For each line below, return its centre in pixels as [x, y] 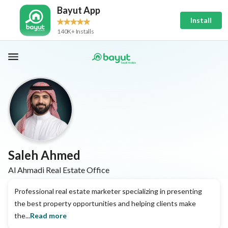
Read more [48, 216]
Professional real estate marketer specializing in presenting [108, 191]
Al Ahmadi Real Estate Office [59, 169]
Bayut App [79, 10]
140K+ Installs [76, 31]
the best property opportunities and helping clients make [105, 203]
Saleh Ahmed [44, 155]
